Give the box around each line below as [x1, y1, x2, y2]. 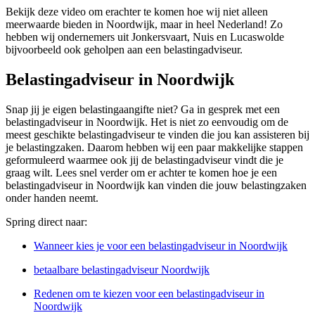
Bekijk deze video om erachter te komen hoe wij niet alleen [6, 6, 268, 18]
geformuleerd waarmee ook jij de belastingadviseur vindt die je [6, 154, 283, 167]
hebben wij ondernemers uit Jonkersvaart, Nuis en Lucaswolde [6, 31, 284, 44]
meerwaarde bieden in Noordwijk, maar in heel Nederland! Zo [6, 18, 283, 31]
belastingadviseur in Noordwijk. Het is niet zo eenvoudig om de [6, 116, 288, 129]
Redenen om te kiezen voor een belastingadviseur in [34, 288, 264, 300]
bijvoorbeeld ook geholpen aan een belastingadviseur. [6, 44, 243, 56]
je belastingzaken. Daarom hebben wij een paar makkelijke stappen [6, 141, 303, 154]
